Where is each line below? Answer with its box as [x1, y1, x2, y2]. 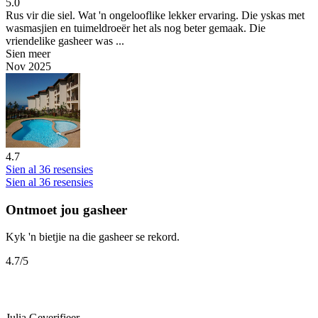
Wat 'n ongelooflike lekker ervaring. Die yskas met [75, 9, 305, 21]
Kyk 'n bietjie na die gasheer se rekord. [6, 231, 180, 243]
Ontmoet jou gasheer [6, 202, 127, 217]
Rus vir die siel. [6, 9, 75, 21]
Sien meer [6, 47, 50, 60]
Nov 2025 [6, 60, 51, 72]
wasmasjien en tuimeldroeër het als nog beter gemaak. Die [6, 21, 265, 34]
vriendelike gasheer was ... [6, 34, 124, 47]
